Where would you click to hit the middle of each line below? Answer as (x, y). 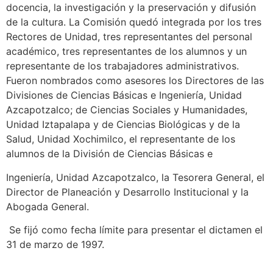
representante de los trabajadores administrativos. (122, 66)
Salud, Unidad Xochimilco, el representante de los (121, 139)
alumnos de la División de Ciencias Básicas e (109, 154)
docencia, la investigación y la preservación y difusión (131, 8)
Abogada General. (48, 206)
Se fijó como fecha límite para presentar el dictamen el (134, 230)
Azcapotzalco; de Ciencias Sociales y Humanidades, (127, 110)
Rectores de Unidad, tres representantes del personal (129, 37)
